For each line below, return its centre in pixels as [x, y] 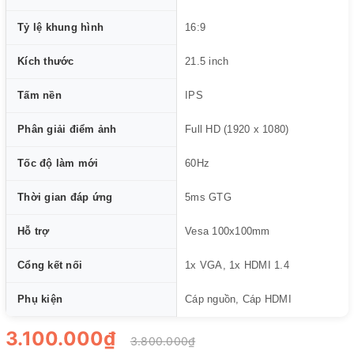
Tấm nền [40, 95]
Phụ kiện [40, 299]
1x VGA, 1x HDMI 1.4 [237, 265]
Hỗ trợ [34, 231]
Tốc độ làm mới [58, 163]
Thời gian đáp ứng [65, 197]
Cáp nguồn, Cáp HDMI [238, 299]
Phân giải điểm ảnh [67, 129]
